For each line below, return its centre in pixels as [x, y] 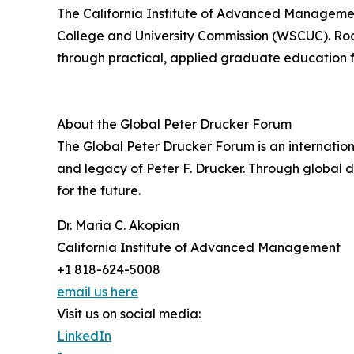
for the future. [99, 190]
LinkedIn [84, 335]
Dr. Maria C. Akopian [118, 225]
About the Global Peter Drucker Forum [174, 124]
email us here [98, 291]
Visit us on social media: [129, 313]
